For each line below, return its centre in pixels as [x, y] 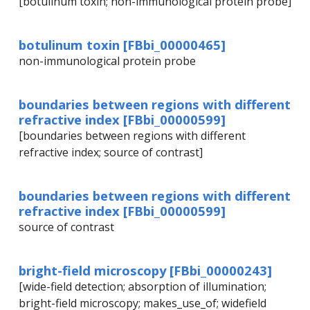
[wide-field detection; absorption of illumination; [143, 287]
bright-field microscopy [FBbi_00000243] [145, 271]
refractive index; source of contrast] [111, 153]
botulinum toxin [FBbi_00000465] [122, 45]
